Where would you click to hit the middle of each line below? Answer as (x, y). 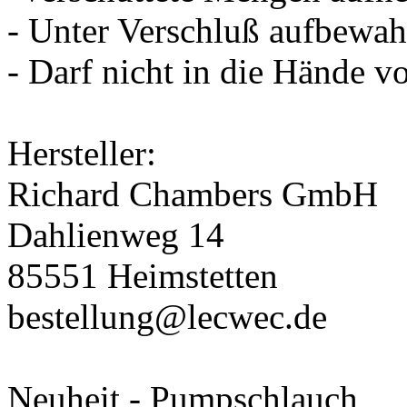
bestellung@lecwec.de (167, 316)
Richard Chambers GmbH (193, 194)
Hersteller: (82, 153)
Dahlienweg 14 (116, 234)
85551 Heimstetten (143, 275)
